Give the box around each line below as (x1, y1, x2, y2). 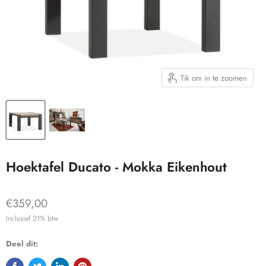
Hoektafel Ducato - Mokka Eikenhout (6, 157, 227, 177)
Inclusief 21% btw (6, 213, 58, 224)
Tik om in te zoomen (180, 72, 247, 84)
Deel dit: (6, 238, 38, 250)
